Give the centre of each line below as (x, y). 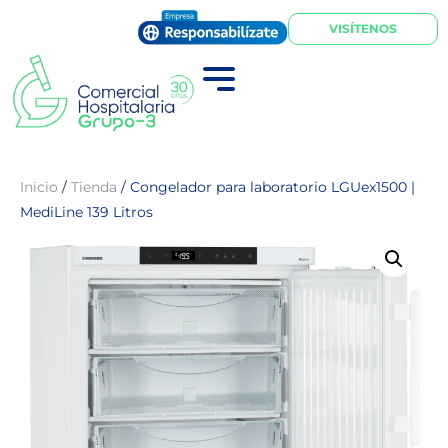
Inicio (39, 186)
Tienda (94, 186)
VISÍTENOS (363, 28)
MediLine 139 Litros (86, 211)
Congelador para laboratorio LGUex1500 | (272, 186)
